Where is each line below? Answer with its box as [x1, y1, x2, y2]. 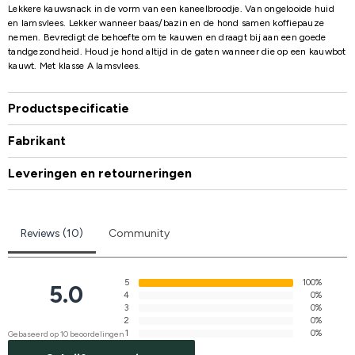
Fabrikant [8, 132, 66, 148]
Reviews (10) [21, 226, 83, 240]
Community [109, 226, 170, 240]
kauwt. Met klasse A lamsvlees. [8, 59, 141, 71]
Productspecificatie [8, 100, 129, 116]
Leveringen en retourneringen [8, 165, 192, 181]
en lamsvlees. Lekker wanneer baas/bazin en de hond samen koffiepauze [8, 17, 324, 29]
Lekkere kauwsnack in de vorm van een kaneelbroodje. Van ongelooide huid [8, 2, 334, 14]
